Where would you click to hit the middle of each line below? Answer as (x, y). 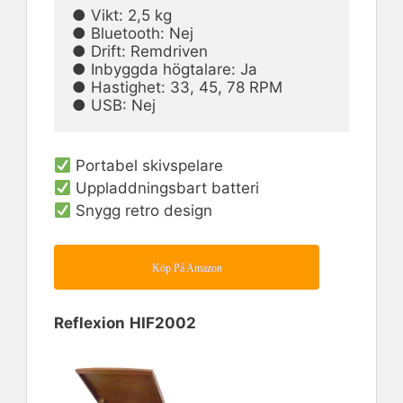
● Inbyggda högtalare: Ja (165, 69)
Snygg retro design (142, 211)
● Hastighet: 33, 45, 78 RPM (177, 87)
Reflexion (90, 323)
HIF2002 (163, 323)
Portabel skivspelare (148, 166)
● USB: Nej (114, 105)
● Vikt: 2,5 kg (122, 15)
